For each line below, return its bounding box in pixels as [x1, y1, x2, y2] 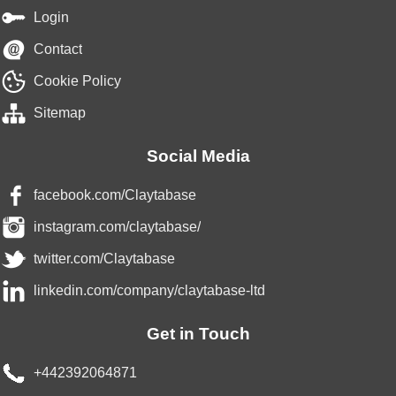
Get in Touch [146, 324, 250, 344]
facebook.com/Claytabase [34, 187, 196, 203]
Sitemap [34, 105, 86, 121]
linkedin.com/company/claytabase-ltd [34, 283, 265, 299]
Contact [34, 42, 82, 57]
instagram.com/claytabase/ [34, 219, 201, 235]
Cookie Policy [34, 73, 121, 89]
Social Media [146, 147, 250, 166]
